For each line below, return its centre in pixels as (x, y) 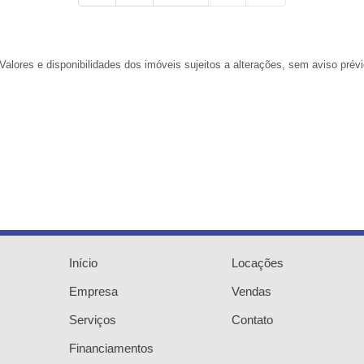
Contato (253, 320)
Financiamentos (111, 348)
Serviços (92, 320)
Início (83, 263)
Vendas (252, 291)
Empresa (93, 291)
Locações (258, 263)
